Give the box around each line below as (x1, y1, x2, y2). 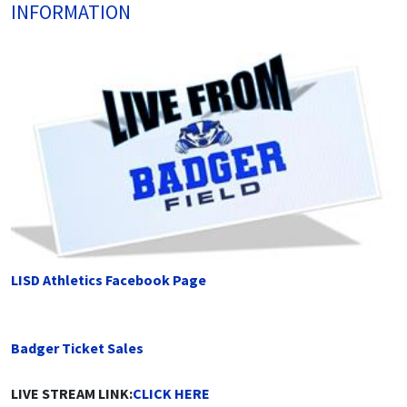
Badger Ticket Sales (11, 338, 144, 357)
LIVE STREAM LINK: (11, 383, 133, 402)
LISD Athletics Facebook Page (11, 270, 206, 289)
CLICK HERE (133, 383, 210, 402)
